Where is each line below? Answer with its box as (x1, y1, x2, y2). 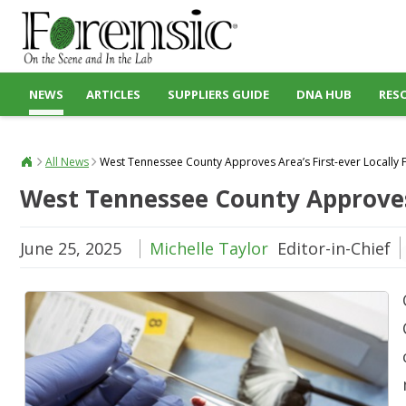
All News (45, 154, 89, 169)
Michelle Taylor (150, 237, 268, 259)
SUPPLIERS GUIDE (168, 86, 269, 102)
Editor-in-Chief (277, 237, 391, 259)
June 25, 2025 (20, 237, 121, 259)
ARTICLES (86, 86, 140, 102)
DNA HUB (296, 86, 352, 102)
